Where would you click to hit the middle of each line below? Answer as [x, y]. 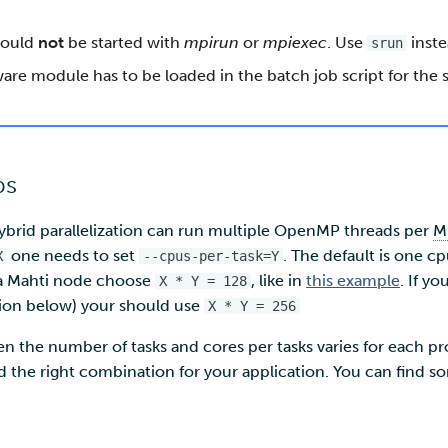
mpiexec [295, 42]
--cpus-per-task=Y [211, 256]
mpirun [211, 42]
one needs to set [73, 255]
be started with [124, 42]
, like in [278, 280]
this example [353, 280]
